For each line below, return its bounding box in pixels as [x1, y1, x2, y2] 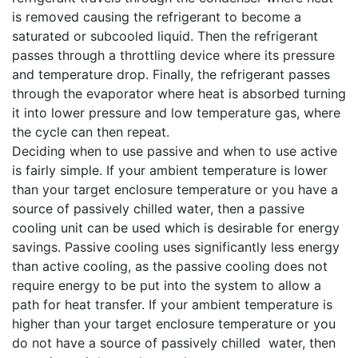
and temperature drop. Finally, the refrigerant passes [12, 66, 330, 82]
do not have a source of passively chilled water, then [12, 334, 336, 351]
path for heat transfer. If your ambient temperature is [12, 296, 332, 312]
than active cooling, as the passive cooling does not [12, 257, 328, 274]
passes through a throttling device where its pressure [12, 46, 335, 63]
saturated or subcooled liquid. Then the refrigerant [12, 27, 318, 44]
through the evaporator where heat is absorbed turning [12, 85, 346, 101]
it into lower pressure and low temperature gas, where [12, 104, 340, 121]
